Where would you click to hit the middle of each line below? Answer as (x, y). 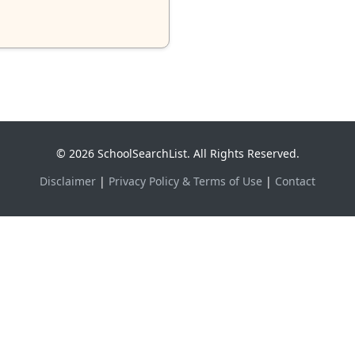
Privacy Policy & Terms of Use (185, 181)
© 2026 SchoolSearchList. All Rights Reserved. (177, 153)
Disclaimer (68, 181)
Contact (295, 181)
